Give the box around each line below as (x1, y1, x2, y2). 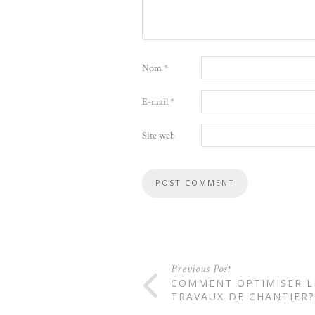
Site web (142, 129, 175, 142)
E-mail (142, 95, 170, 108)
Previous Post (171, 261, 231, 276)
